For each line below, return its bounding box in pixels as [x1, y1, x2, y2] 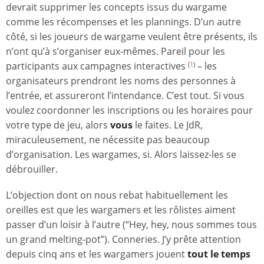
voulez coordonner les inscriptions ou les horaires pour [6, 104, 253, 117]
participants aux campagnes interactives [6, 60, 188, 73]
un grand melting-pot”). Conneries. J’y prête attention [6, 233, 241, 246]
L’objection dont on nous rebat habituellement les [6, 189, 228, 202]
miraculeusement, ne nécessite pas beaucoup [6, 133, 210, 147]
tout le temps [187, 247, 250, 261]
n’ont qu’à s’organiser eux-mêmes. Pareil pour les [6, 45, 225, 58]
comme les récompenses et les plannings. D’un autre [6, 15, 241, 29]
